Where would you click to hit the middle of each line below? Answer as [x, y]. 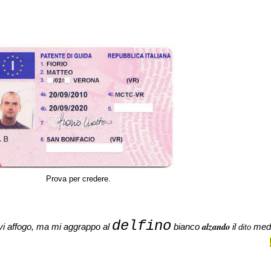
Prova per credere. [78, 179]
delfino [142, 226]
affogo [19, 227]
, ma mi [47, 227]
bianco [187, 227]
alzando [216, 227]
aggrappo [82, 227]
